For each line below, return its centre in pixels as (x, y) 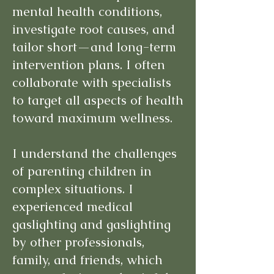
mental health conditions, (87, 11)
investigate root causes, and (94, 29)
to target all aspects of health (98, 100)
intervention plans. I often (89, 65)
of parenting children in (82, 171)
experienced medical (72, 206)
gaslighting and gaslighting (91, 224)
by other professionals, (78, 242)
